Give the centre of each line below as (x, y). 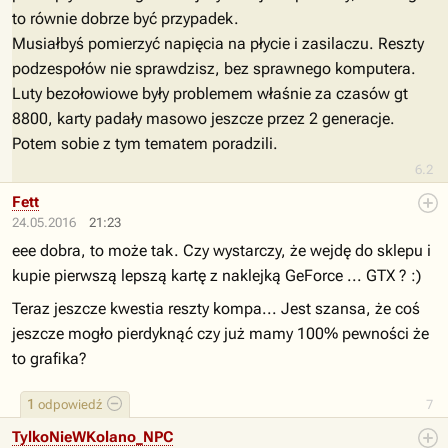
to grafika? (49, 358)
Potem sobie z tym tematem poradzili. (145, 143)
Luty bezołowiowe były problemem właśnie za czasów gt (210, 93)
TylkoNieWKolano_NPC (92, 437)
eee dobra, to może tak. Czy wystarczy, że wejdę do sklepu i (221, 250)
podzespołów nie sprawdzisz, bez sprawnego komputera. (214, 68)
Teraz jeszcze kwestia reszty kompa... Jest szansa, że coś (216, 308)
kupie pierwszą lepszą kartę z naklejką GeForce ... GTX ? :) (216, 275)
